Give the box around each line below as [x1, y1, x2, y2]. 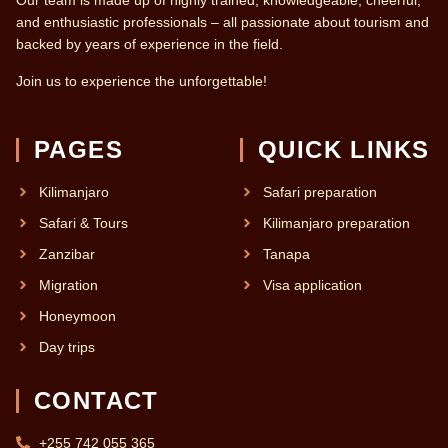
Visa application [262, 277, 362, 294]
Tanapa [262, 246, 310, 263]
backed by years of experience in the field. [16, 36, 283, 53]
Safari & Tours [38, 215, 128, 232]
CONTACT [34, 387, 159, 415]
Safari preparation [262, 184, 377, 201]
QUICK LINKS [258, 136, 430, 164]
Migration [38, 277, 98, 294]
